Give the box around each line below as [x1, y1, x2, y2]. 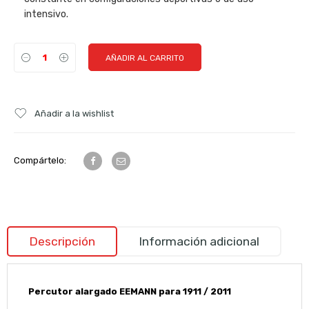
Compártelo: [14, 154, 66, 166]
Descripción [28, 234, 95, 248]
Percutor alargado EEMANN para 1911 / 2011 [28, 286, 233, 297]
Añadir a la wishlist [34, 108, 114, 119]
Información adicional [138, 234, 259, 248]
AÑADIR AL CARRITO [106, 52, 184, 63]
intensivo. [24, 8, 68, 20]
